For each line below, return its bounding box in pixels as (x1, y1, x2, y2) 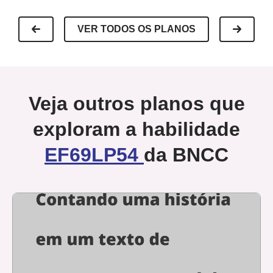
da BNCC (144, 144, 229, 166)
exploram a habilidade (33, 118, 240, 141)
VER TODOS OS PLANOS (77, 24, 196, 35)
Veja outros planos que (28, 93, 245, 115)
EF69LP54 (44, 144, 144, 166)
